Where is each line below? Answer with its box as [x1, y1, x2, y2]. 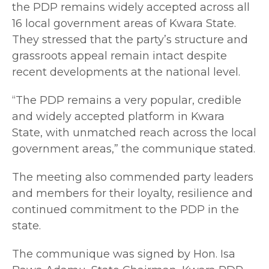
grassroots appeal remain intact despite [12, 49, 227, 63]
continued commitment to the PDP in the [12, 203, 239, 217]
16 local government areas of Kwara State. [12, 17, 236, 31]
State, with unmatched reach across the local [12, 126, 256, 140]
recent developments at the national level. [12, 65, 240, 79]
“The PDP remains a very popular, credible [12, 94, 241, 107]
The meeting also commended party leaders [12, 171, 253, 184]
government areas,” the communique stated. [12, 142, 255, 156]
